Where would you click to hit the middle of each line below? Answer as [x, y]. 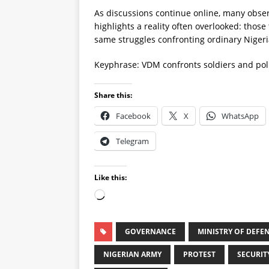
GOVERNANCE [150, 231]
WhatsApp [240, 116]
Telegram [132, 141]
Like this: [110, 177]
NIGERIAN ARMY [132, 254]
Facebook [133, 116]
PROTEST [199, 254]
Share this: [113, 95]
